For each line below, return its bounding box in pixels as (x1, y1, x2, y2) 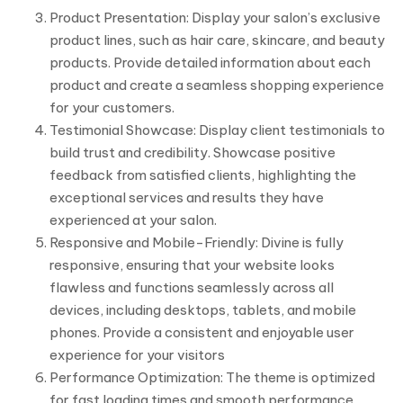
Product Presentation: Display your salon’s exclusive (49, 9, 381, 26)
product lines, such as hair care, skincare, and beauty (49, 31, 385, 49)
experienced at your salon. (49, 211, 217, 228)
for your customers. (49, 99, 175, 116)
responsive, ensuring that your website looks (49, 256, 335, 273)
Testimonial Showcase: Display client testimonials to (49, 121, 385, 139)
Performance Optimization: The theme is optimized (49, 369, 375, 386)
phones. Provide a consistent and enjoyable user (49, 324, 354, 341)
